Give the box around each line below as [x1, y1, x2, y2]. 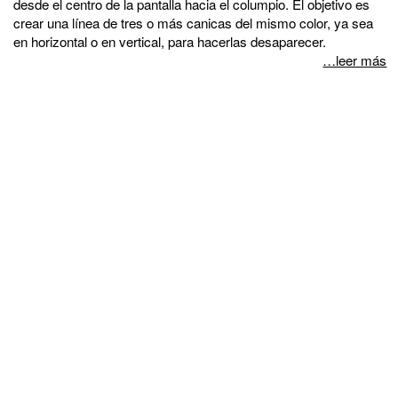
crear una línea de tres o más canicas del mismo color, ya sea [13, 12, 373, 32]
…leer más [322, 50, 387, 69]
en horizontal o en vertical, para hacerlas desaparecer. [13, 31, 326, 51]
